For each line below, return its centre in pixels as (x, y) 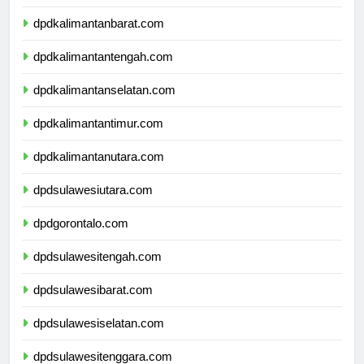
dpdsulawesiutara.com (93, 205)
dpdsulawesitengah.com (97, 271)
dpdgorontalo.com (81, 238)
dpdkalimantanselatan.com (104, 105)
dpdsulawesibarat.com (93, 305)
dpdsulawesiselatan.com (99, 338)
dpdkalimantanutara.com (99, 171)
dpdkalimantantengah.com (103, 71)
